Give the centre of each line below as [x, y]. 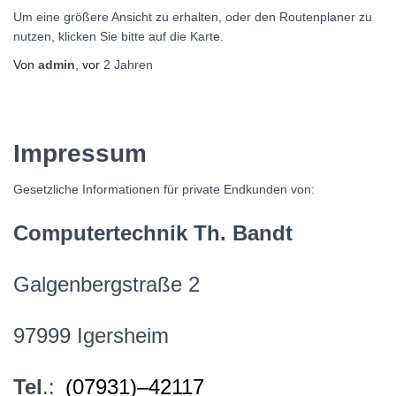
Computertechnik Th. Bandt [153, 232]
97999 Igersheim [91, 335]
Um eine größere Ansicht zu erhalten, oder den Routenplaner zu [193, 16]
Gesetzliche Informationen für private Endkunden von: [164, 189]
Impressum [80, 153]
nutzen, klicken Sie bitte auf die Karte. [118, 36]
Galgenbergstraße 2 [107, 284]
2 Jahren [128, 64]
